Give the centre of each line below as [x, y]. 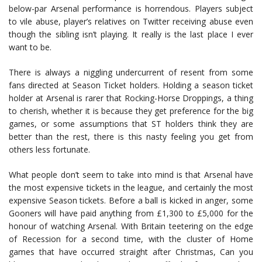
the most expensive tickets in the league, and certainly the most [131, 187]
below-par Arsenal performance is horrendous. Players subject [131, 8]
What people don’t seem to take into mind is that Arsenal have [131, 175]
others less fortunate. [49, 149]
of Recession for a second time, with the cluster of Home [131, 239]
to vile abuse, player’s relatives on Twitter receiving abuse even [131, 21]
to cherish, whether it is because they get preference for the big [131, 111]
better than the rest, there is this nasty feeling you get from [131, 137]
